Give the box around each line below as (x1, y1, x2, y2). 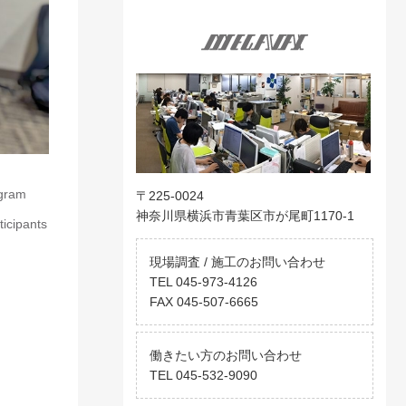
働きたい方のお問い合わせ (150, 347, 302, 362)
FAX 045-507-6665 (150, 294, 258, 309)
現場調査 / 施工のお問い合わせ (150, 254, 325, 269)
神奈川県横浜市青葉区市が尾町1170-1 (136, 208, 354, 223)
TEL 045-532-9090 (150, 367, 257, 382)
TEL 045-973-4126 (150, 274, 257, 289)
